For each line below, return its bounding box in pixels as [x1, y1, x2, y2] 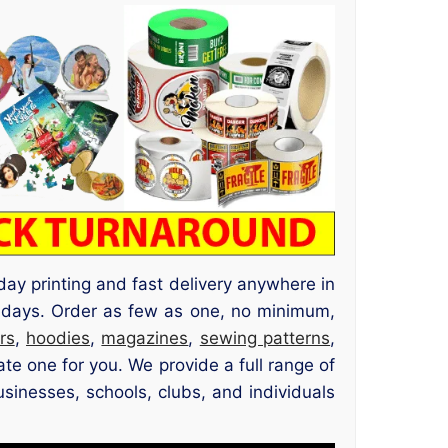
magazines [101, 327, 189, 348]
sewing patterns [199, 327, 331, 348]
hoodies [26, 327, 91, 348]
